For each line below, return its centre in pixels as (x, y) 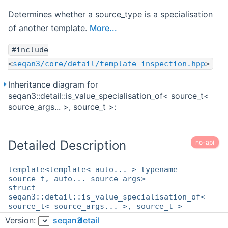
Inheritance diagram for (53, 85)
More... (103, 28)
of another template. (49, 28)
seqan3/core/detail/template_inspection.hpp (109, 64)
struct (22, 188)
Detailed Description (67, 146)
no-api (205, 142)
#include (30, 50)
